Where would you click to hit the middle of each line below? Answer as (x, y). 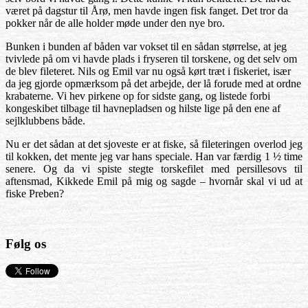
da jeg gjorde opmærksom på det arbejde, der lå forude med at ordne (153, 84)
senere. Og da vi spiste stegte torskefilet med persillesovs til (154, 169)
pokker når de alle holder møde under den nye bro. (115, 23)
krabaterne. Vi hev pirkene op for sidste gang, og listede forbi (138, 96)
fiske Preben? (35, 194)
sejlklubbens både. (45, 121)
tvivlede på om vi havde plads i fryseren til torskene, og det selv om (151, 59)
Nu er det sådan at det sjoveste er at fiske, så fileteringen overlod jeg (154, 144)
